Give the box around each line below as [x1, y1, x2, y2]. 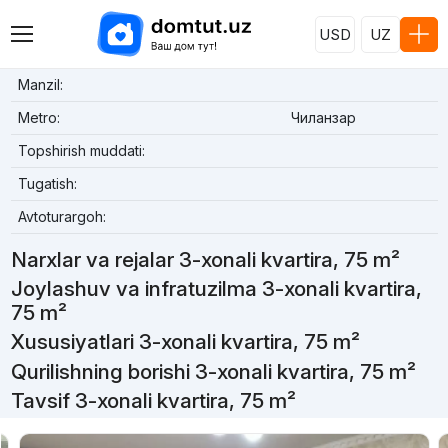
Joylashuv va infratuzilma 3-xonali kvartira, [10, 276, 422, 302]
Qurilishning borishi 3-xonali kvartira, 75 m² [10, 358, 416, 384]
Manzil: [17, 76, 63, 93]
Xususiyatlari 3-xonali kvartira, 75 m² [10, 329, 360, 355]
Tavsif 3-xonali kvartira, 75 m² [10, 387, 296, 413]
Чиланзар [290, 109, 356, 126]
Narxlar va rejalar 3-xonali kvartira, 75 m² [10, 247, 400, 272]
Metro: [17, 109, 60, 126]
